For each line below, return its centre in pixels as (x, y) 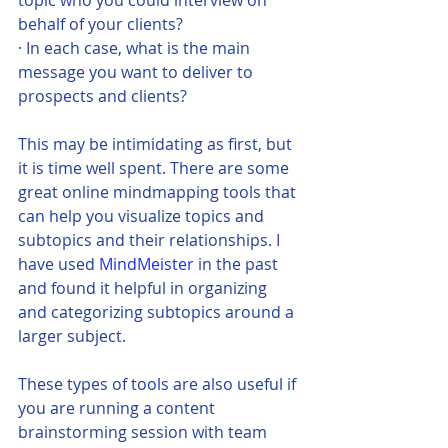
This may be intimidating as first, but (157, 143)
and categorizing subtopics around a (158, 311)
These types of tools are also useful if (159, 383)
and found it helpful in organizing (144, 287)
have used (58, 263)
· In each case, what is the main (136, 47)
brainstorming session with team (144, 431)
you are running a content (118, 407)
